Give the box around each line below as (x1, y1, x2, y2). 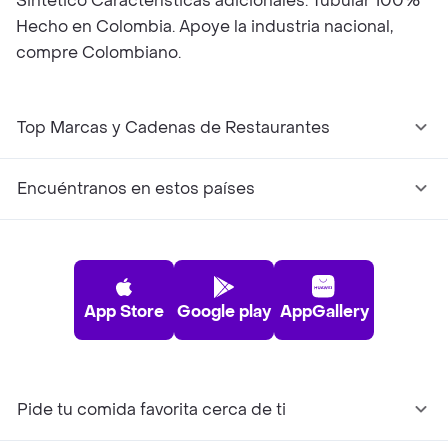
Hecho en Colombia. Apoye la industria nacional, (16, 16, 393, 37)
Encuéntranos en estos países (17, 178, 255, 199)
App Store (84, 301, 164, 322)
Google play (177, 301, 271, 322)
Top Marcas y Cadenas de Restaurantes (17, 117, 330, 138)
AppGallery (279, 301, 369, 322)
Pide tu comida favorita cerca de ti (17, 399, 286, 420)
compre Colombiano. (16, 42, 181, 63)
